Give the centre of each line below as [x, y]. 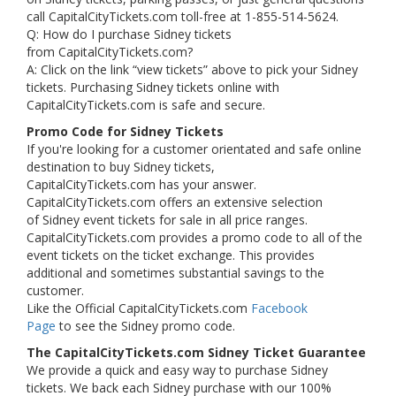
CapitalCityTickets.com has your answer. [141, 184]
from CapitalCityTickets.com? [111, 52]
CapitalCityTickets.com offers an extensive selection [175, 202]
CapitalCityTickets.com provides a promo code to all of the [194, 237]
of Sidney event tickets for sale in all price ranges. [167, 220]
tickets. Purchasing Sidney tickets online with [153, 87]
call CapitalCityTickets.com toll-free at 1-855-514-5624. [183, 16]
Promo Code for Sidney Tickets [125, 131]
